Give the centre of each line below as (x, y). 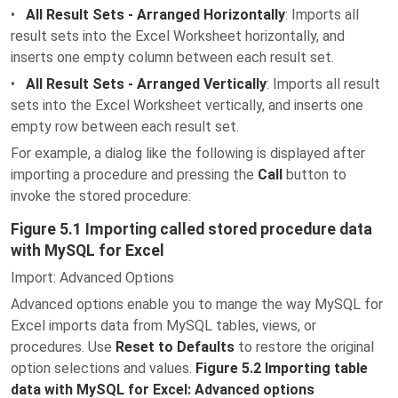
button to (314, 175)
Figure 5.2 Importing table (282, 368)
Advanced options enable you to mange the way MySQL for (197, 304)
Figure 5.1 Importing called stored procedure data (191, 229)
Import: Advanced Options (92, 278)
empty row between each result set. (125, 127)
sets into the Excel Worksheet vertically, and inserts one (187, 105)
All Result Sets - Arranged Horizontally (155, 15)
